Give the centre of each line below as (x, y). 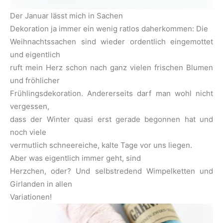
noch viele (28, 132)
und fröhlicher (35, 81)
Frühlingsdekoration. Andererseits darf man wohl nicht (111, 94)
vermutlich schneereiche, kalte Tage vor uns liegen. (101, 145)
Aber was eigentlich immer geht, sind (75, 158)
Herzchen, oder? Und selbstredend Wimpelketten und (111, 171)
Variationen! (32, 197)
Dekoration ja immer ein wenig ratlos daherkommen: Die (109, 29)
